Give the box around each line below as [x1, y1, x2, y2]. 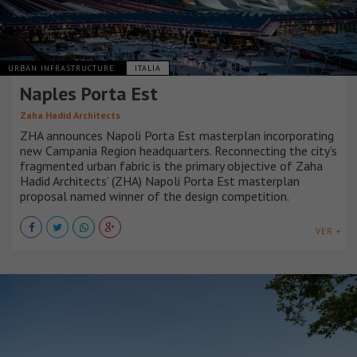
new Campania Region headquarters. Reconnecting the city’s [20, 142, 337, 159]
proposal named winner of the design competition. [20, 187, 289, 204]
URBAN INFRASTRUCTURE [8, 62, 118, 73]
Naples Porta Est [20, 80, 158, 106]
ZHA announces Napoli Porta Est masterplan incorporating [20, 127, 334, 143]
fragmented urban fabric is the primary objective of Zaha [20, 157, 323, 174]
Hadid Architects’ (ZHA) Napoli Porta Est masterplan [20, 172, 300, 189]
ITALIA [135, 62, 161, 73]
